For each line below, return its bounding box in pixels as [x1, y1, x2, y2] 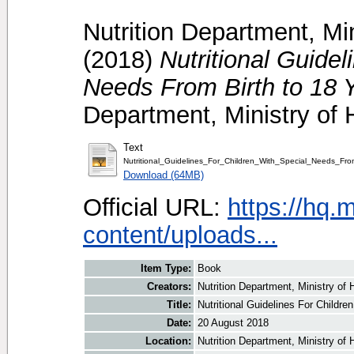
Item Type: [141, 262, 191, 275]
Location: [145, 335, 191, 348]
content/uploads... [83, 220, 277, 248]
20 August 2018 [198, 317, 269, 330]
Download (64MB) [123, 168, 204, 181]
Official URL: [83, 193, 228, 220]
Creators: [147, 281, 191, 293]
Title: [167, 299, 191, 311]
